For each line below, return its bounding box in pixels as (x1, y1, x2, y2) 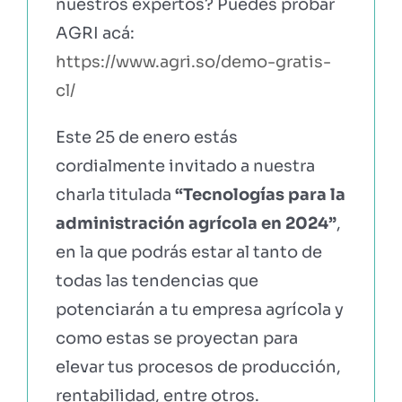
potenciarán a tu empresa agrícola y (55, 299, 344, 319)
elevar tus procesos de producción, (55, 356, 341, 377)
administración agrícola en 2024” (55, 213, 336, 233)
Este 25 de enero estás (55, 127, 238, 147)
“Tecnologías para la (174, 184, 345, 205)
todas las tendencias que (55, 270, 258, 291)
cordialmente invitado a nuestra (55, 155, 315, 176)
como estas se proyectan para (55, 328, 298, 348)
